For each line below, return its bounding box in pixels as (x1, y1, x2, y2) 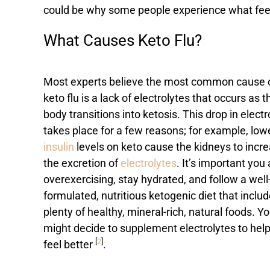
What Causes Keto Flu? (43, 31, 202, 50)
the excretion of (43, 157, 118, 170)
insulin (43, 141, 74, 154)
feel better (43, 239, 95, 251)
